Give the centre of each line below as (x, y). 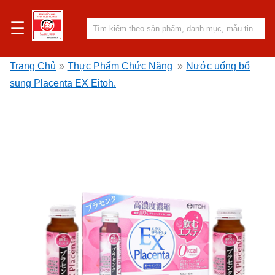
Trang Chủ (33, 66)
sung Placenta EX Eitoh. (63, 83)
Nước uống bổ (218, 66)
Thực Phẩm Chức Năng (120, 66)
